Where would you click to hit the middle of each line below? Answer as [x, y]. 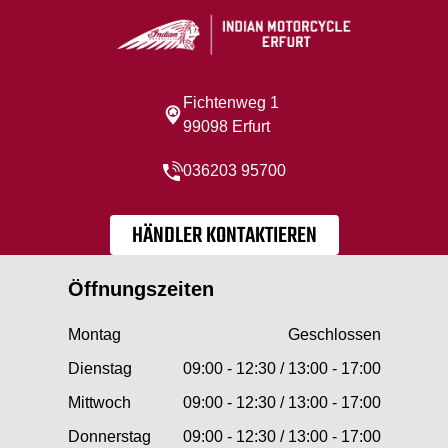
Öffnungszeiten [140, 289]
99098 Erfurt [226, 126]
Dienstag [99, 368]
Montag [94, 334]
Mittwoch [99, 402]
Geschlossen [334, 334]
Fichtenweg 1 [230, 102]
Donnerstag [109, 436]
